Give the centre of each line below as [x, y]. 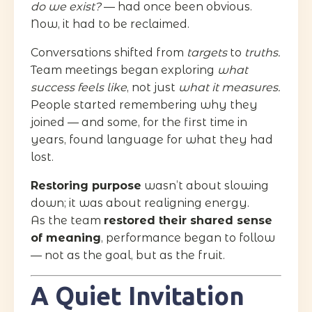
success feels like [79, 87]
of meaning [66, 237]
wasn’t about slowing [205, 185]
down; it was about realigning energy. [140, 203]
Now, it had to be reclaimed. [110, 24]
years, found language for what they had [152, 139]
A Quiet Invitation [138, 295]
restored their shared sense [188, 220]
